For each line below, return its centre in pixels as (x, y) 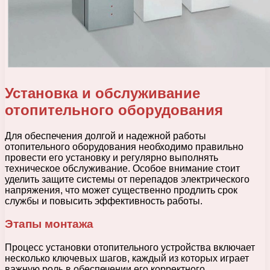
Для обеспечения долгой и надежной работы (105, 136)
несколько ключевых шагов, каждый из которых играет (127, 259)
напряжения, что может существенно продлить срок (121, 190)
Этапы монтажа (49, 224)
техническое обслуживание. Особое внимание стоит (122, 168)
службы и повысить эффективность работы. (104, 201)
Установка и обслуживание (102, 93)
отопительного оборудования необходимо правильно (124, 146)
